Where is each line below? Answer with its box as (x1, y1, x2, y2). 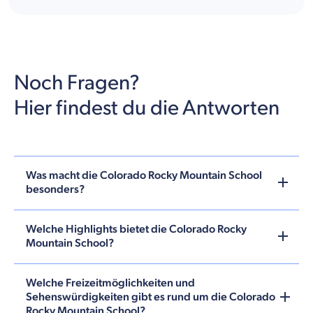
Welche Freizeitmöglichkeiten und (26, 276, 195, 290)
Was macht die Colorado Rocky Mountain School (26, 168, 262, 182)
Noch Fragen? (14, 70, 140, 96)
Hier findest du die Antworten (14, 95, 279, 121)
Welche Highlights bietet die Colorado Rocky (26, 222, 247, 236)
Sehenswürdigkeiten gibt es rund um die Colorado (26, 290, 275, 304)
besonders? (26, 182, 85, 196)
